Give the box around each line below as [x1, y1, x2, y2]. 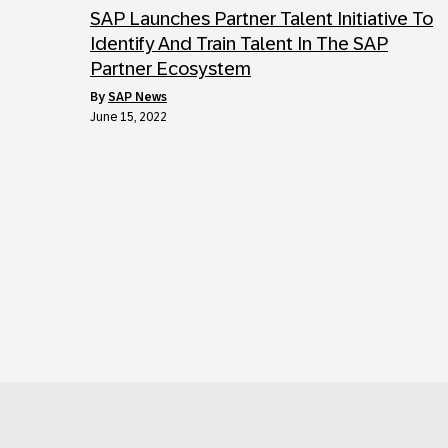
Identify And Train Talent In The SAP [90, 33, 388, 54]
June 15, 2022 [90, 110, 167, 124]
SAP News [108, 90, 167, 104]
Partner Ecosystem [90, 58, 251, 79]
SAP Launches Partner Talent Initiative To [90, 8, 433, 29]
